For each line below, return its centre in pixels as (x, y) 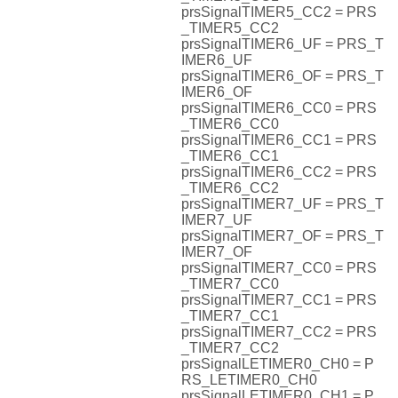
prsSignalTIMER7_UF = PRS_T (283, 204)
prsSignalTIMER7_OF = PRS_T (283, 236)
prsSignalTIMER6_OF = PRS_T (283, 76)
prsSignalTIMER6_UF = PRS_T (283, 44)
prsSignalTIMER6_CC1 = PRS (279, 140)
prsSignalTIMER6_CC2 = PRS (279, 172)
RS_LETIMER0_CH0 (249, 380)
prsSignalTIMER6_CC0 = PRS (279, 108)
